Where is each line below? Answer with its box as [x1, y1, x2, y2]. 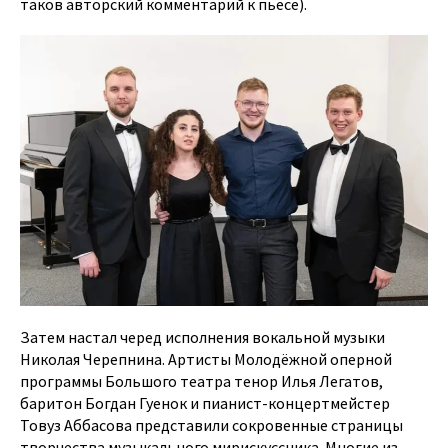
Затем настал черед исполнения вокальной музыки [20, 326, 385, 347]
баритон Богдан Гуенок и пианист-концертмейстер [20, 392, 390, 413]
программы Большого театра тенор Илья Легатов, [20, 370, 383, 391]
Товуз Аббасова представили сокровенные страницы [20, 414, 403, 435]
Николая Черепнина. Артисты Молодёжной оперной [20, 348, 392, 369]
